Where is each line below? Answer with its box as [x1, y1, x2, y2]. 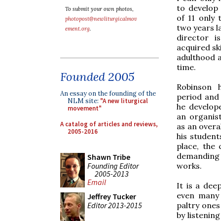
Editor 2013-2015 [87, 200, 142, 210]
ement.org [65, 25, 90, 32]
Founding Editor [87, 160, 139, 171]
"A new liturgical [100, 97, 148, 105]
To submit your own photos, [65, 5, 134, 12]
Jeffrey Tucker [87, 191, 136, 201]
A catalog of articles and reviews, [60, 119, 158, 128]
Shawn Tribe [87, 152, 130, 162]
